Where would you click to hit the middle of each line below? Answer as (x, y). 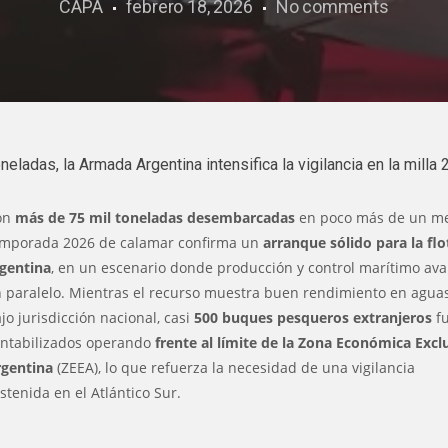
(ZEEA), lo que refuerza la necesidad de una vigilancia (234, 367)
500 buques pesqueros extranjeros (313, 317)
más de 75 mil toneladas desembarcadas (155, 217)
